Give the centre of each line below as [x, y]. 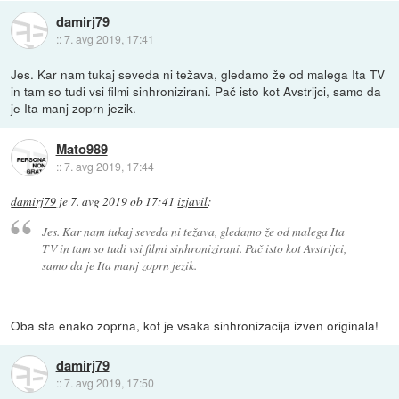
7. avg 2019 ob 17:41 [123, 202]
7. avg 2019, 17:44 [109, 166]
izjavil [193, 202]
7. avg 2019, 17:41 [109, 38]
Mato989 [81, 148]
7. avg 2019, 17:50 [109, 383]
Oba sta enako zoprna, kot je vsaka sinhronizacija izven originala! [195, 325]
